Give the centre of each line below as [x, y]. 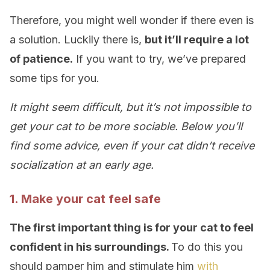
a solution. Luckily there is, [77, 39]
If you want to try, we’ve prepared [159, 59]
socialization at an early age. [82, 165]
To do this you [207, 247]
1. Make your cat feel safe [85, 199]
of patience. [41, 59]
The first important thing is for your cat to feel [132, 228]
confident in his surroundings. [90, 247]
